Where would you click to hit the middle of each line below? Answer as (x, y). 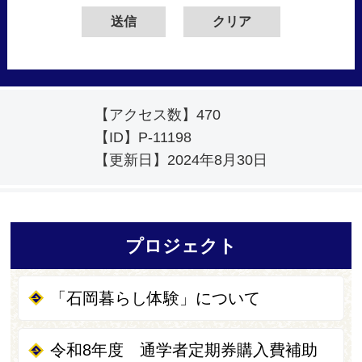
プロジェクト (181, 246)
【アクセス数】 (145, 115)
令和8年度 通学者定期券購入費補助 (184, 350)
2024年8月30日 (217, 160)
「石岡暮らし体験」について (156, 298)
